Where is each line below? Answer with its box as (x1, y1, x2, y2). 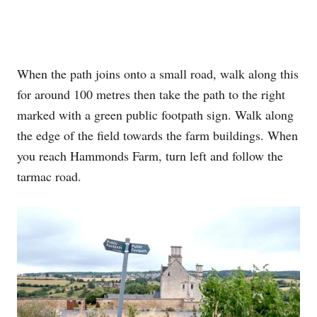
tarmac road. (17, 168, 81, 185)
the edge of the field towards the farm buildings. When (17, 127, 298, 144)
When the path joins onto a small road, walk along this (17, 65, 299, 83)
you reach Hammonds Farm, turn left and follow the (17, 147, 283, 165)
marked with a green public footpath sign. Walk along (17, 106, 294, 124)
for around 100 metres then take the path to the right (17, 86, 285, 103)
